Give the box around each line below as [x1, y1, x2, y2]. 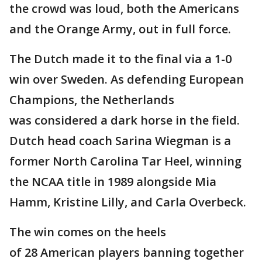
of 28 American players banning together [9, 244, 244, 260]
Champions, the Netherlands [9, 92, 174, 108]
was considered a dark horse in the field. [9, 112, 240, 128]
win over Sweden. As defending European [9, 71, 244, 87]
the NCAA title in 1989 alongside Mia [9, 174, 216, 189]
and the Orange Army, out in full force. [9, 21, 231, 37]
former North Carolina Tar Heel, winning [9, 153, 242, 169]
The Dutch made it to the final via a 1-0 [9, 51, 232, 67]
